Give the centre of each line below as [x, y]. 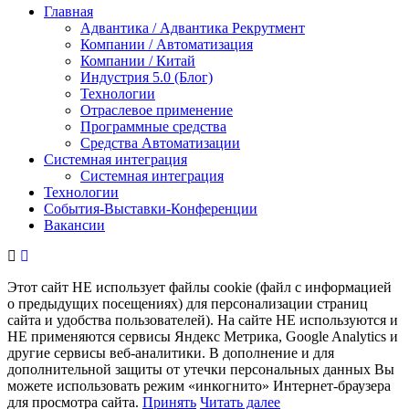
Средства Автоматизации [160, 143]
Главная [68, 12]
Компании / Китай [138, 61]
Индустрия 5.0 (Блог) [147, 78]
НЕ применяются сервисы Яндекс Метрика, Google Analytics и [203, 337]
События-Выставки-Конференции [151, 209]
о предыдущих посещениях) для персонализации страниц [188, 304]
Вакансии [74, 225]
